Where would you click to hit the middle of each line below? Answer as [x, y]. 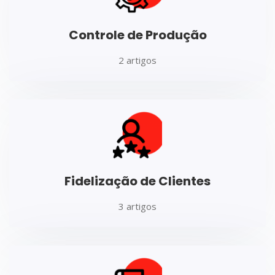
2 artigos [137, 60]
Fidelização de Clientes [137, 181]
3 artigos [137, 206]
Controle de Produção [137, 35]
